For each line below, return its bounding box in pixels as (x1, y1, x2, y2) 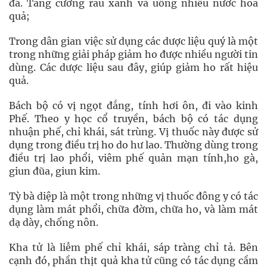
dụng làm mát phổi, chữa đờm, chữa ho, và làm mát (9, 203, 258, 215)
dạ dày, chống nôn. (9, 216, 98, 228)
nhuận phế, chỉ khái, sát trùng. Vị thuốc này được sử (9, 125, 258, 138)
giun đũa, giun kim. (9, 164, 100, 177)
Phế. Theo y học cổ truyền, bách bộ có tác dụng (9, 112, 258, 125)
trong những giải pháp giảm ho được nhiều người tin (9, 48, 258, 60)
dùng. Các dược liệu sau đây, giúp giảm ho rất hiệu (9, 61, 258, 73)
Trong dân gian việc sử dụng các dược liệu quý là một (9, 35, 258, 47)
